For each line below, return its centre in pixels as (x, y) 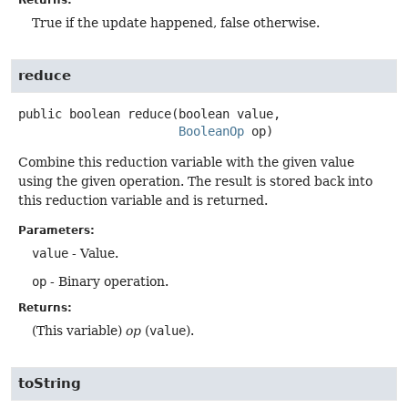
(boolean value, (226, 113)
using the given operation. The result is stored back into (195, 181)
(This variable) (79, 330)
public (40, 113)
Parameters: (56, 230)
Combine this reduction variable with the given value (186, 162)
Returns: (45, 307)
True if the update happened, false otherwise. (176, 22)
